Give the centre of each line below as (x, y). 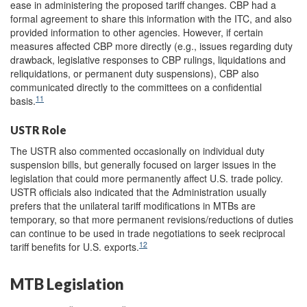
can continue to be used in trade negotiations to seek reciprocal (148, 233)
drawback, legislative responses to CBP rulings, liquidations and (148, 60)
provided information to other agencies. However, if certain (137, 33)
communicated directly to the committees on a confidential (136, 87)
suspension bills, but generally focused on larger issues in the (143, 165)
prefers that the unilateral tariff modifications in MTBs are (133, 206)
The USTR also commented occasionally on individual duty (137, 151)
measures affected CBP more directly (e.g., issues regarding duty (151, 46)
